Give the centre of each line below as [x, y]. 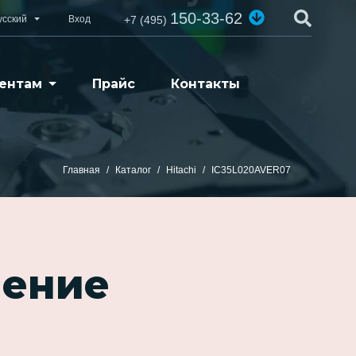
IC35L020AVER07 [251, 170]
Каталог [133, 170]
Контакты [205, 84]
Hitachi [181, 170]
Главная [81, 170]
